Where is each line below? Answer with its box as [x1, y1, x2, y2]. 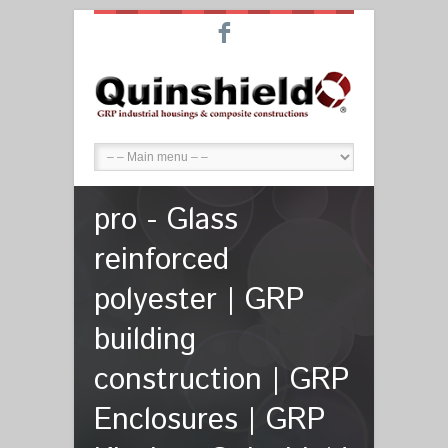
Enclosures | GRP [94, 399, 325, 442]
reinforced [94, 239, 229, 282]
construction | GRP [94, 359, 349, 402]
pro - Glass [94, 199, 238, 242]
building [94, 319, 196, 362]
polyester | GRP [94, 279, 304, 322]
